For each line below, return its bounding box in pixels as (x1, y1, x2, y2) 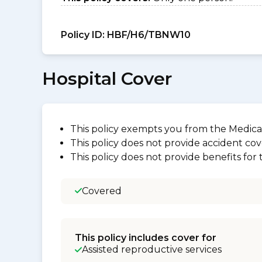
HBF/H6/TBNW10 (105, 29, 191, 40)
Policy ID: (61, 29, 105, 40)
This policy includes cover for (75, 232, 216, 243)
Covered (82, 185, 122, 196)
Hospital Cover (42, 68, 172, 89)
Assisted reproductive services (82, 244, 222, 255)
